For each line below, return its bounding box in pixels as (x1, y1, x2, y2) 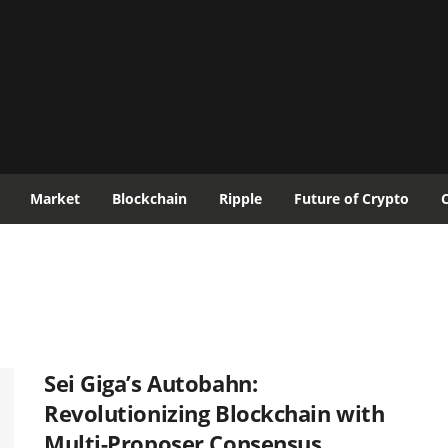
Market (30, 189, 80, 208)
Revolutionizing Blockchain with (44, 398, 385, 428)
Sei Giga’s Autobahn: (44, 368, 258, 398)
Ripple (219, 189, 262, 208)
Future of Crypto (294, 189, 409, 208)
